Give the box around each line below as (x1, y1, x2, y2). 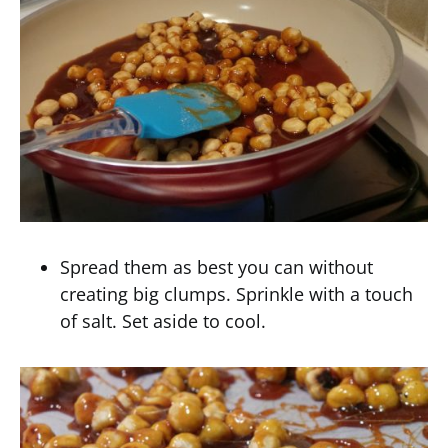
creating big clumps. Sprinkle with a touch (60, 282, 413, 306)
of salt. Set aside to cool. (60, 309, 266, 333)
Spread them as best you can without (60, 255, 373, 279)
